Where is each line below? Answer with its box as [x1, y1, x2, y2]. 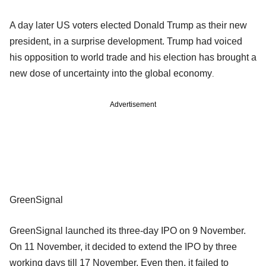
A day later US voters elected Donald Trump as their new [9, 20, 247, 30]
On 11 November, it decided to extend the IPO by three [9, 241, 237, 252]
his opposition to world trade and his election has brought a [9, 52, 256, 62]
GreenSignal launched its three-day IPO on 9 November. [9, 225, 246, 236]
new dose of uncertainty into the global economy [9, 68, 212, 78]
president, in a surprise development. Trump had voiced [9, 36, 242, 46]
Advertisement [110, 100, 156, 109]
